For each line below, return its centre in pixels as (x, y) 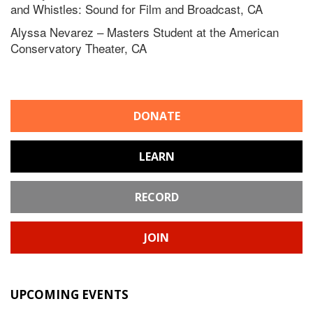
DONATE (156, 116)
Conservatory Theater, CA (79, 48)
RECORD (156, 197)
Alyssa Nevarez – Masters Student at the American (145, 32)
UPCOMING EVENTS (70, 295)
